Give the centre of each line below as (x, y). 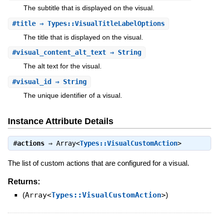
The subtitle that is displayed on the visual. (89, 8)
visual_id (33, 81)
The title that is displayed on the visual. (83, 37)
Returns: (24, 181)
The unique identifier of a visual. (73, 95)
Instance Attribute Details (60, 121)
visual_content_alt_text (61, 53)
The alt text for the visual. (62, 66)
